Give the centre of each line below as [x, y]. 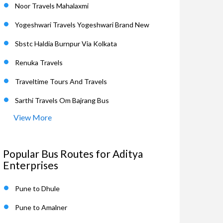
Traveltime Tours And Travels [61, 81]
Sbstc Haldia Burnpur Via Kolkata [66, 44]
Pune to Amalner [41, 207]
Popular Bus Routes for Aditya [73, 154]
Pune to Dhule [37, 188]
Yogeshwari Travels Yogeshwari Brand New [82, 25]
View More [33, 117]
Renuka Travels [39, 62]
